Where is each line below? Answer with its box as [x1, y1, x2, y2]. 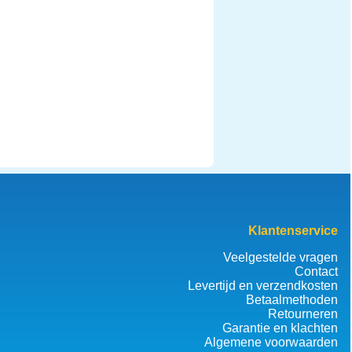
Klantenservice [248, 223, 339, 237]
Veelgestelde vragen [223, 250, 339, 264]
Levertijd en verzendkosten [188, 278, 339, 292]
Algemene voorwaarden [204, 335, 339, 349]
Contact [295, 264, 339, 278]
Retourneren [268, 306, 339, 321]
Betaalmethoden [246, 292, 339, 306]
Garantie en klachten [222, 321, 339, 335]
